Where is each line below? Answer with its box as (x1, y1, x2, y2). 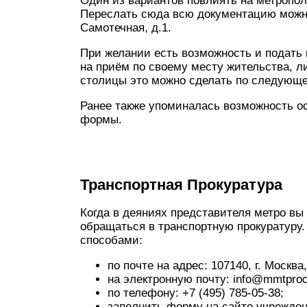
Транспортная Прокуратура (80, 176, 282, 193)
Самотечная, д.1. (80, 21, 171, 34)
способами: (80, 234, 143, 247)
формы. (80, 113, 122, 126)
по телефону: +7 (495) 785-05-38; (108, 286, 284, 299)
